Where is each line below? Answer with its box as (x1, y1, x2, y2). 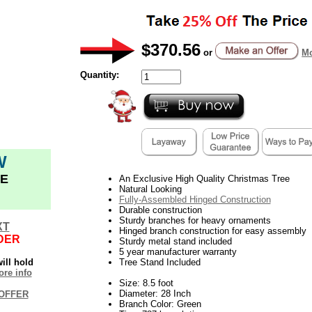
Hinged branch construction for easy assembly (118, 225, 306, 236)
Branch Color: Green (118, 298, 201, 309)
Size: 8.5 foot (118, 277, 173, 288)
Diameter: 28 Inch (118, 288, 191, 299)
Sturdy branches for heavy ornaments (118, 214, 271, 226)
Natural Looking (118, 183, 182, 194)
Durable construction (118, 204, 202, 215)
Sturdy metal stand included (118, 235, 232, 247)
